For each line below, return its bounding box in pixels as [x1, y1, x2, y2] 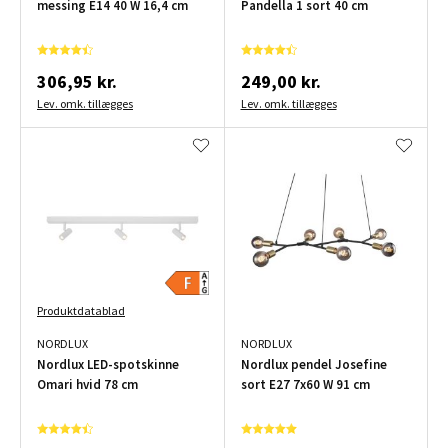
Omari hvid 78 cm [37, 375, 138, 393]
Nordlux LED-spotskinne [37, 355, 179, 373]
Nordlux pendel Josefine [240, 355, 387, 373]
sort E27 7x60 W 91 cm [240, 375, 370, 393]
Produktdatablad [37, 302, 125, 318]
